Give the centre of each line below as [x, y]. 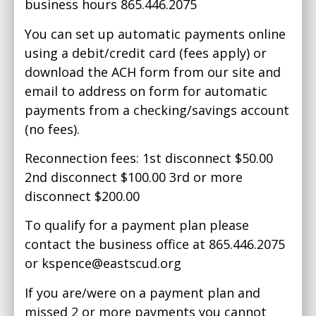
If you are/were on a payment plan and [142, 292]
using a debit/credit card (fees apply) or [146, 53]
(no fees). [52, 129]
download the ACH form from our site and [153, 72]
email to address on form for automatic [146, 91]
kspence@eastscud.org [111, 263]
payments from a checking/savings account [157, 110]
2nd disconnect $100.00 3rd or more [134, 177]
